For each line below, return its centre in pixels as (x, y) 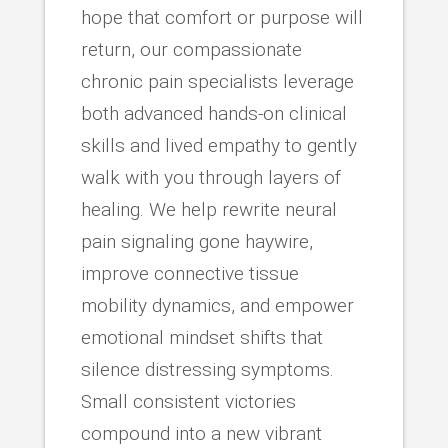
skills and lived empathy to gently (218, 145)
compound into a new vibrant (201, 433)
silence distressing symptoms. (207, 369)
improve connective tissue (189, 273)
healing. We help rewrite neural (208, 209)
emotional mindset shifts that (201, 337)
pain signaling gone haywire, (196, 241)
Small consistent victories (188, 401)
